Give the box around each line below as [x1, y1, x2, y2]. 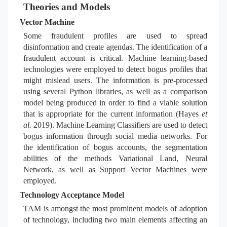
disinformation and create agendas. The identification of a [23, 43, 207, 51]
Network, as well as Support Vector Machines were [23, 165, 207, 174]
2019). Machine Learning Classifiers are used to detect [33, 121, 208, 129]
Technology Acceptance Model [20, 191, 124, 199]
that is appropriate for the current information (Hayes [23, 109, 202, 118]
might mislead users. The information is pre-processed [23, 76, 207, 85]
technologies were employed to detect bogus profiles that [23, 65, 207, 73]
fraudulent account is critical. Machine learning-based [23, 54, 207, 62]
